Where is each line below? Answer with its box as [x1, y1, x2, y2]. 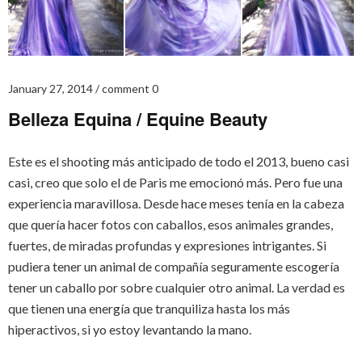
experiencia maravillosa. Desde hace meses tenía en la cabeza [8, 196, 344, 212]
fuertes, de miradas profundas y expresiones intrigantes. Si [8, 238, 326, 254]
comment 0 [102, 82, 158, 96]
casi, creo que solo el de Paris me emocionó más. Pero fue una [8, 175, 343, 191]
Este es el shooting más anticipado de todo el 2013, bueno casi [8, 154, 349, 170]
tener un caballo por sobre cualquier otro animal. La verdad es [8, 280, 345, 296]
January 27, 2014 [8, 82, 93, 96]
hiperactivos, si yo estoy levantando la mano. [8, 322, 251, 338]
